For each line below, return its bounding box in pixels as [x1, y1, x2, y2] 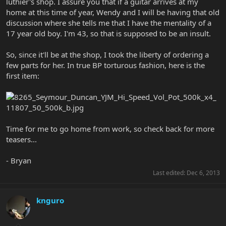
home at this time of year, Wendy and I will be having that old [6, 7, 219, 17]
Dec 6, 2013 [187, 168, 220, 177]
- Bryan [6, 155, 31, 165]
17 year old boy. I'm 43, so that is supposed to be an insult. [6, 28, 211, 38]
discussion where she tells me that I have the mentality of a [6, 17, 211, 28]
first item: [6, 70, 39, 81]
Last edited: [153, 168, 187, 177]
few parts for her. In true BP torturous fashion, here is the [6, 60, 205, 70]
